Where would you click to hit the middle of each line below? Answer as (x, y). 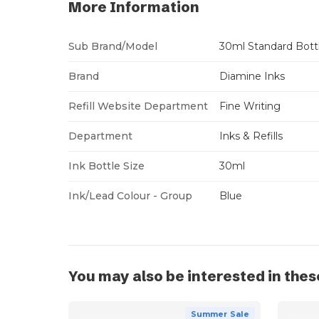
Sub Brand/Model (113, 46)
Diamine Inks (252, 76)
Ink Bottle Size (106, 166)
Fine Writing (250, 106)
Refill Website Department (138, 106)
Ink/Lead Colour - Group (130, 195)
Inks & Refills (251, 136)
